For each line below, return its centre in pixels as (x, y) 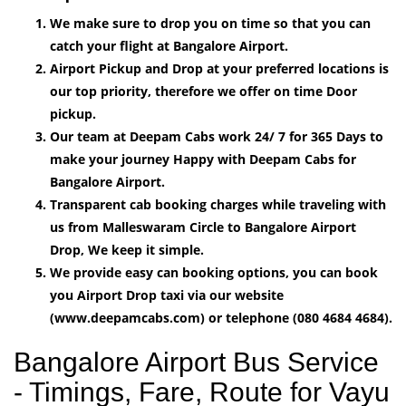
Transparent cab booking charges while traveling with (218, 204)
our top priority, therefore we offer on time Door (203, 91)
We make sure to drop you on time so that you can (210, 23)
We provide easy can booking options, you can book (214, 272)
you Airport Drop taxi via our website (167, 295)
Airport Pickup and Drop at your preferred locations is (219, 68)
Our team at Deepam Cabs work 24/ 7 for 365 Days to (217, 136)
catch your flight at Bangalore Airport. (169, 45)
